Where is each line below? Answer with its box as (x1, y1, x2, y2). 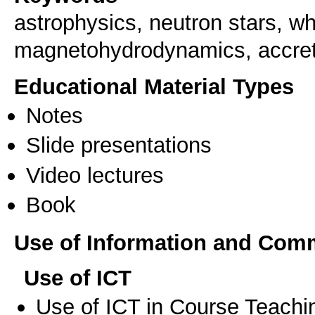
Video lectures (26, 162, 164, 188)
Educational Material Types (14, 74, 294, 100)
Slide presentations (26, 132, 212, 158)
